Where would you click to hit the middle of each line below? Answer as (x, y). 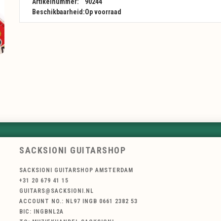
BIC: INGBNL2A (41, 212)
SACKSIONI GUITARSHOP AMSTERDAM (76, 170)
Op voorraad (103, 12)
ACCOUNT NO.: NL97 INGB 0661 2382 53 (78, 202)
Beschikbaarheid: (58, 12)
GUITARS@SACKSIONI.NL (56, 191)
